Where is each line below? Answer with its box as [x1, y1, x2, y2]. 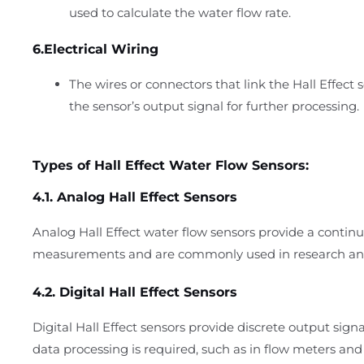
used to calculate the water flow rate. [69, 4, 291, 20]
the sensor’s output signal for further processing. [69, 98, 359, 115]
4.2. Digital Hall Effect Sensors [32, 284, 237, 300]
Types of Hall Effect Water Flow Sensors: [32, 157, 309, 173]
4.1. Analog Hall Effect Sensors [32, 188, 237, 205]
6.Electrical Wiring [32, 41, 158, 58]
